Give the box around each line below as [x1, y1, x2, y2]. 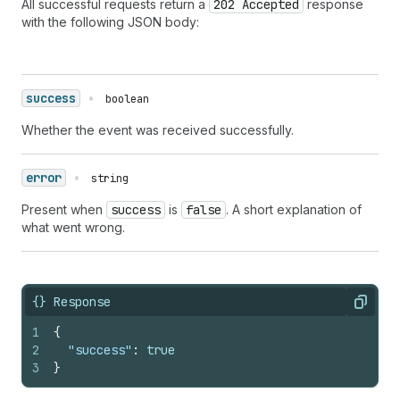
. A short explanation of [226, 202, 362, 217]
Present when [21, 202, 106, 217]
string [91, 171, 129, 186]
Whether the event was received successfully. [21, 122, 294, 137]
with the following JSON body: [21, 14, 199, 29]
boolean [105, 92, 149, 106]
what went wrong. [21, 220, 125, 235]
